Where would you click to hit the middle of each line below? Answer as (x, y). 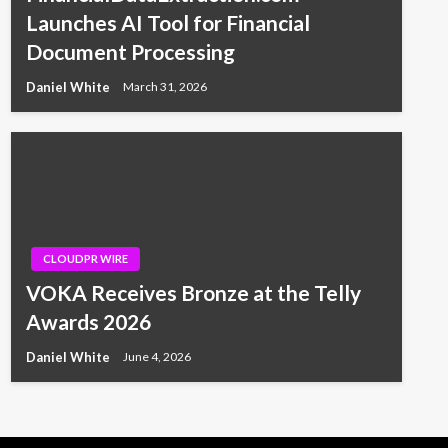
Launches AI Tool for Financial (167, 22)
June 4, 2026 (156, 357)
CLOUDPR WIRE (85, 258)
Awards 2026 (88, 321)
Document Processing (130, 51)
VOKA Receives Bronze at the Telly (193, 292)
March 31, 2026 (164, 87)
